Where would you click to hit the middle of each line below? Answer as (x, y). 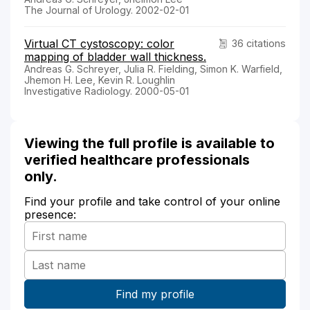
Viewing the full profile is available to (149, 143)
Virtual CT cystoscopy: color (99, 43)
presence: (50, 214)
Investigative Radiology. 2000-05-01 (107, 91)
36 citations (259, 43)
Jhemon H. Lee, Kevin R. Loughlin (100, 80)
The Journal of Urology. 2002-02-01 (107, 10)
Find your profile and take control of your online (152, 201)
